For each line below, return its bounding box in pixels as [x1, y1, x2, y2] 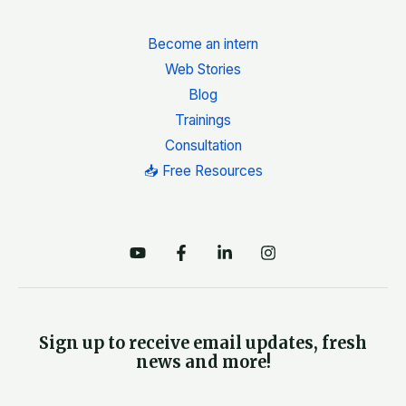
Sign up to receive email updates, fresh [39, 333, 367, 354]
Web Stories [165, 61, 241, 79]
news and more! [135, 352, 271, 373]
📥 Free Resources [143, 162, 263, 180]
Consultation [164, 137, 242, 155]
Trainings [175, 111, 231, 130]
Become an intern [148, 35, 258, 53]
